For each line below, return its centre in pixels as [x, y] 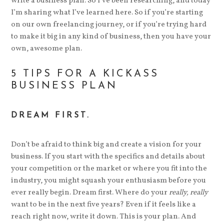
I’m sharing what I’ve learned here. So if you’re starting [107, 12]
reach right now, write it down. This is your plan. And [104, 216]
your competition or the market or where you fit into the [109, 168]
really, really [189, 192]
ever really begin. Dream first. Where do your [90, 192]
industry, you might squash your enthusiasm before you [109, 180]
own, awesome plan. [47, 48]
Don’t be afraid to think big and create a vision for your [106, 144]
